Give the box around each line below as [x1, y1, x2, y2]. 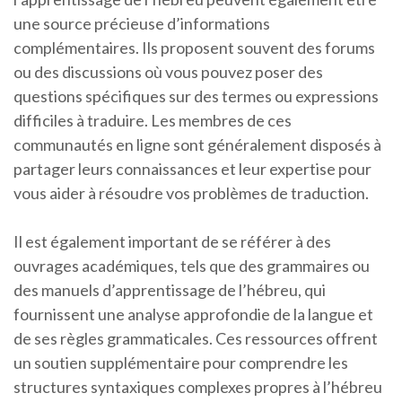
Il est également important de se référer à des [13, 232, 331, 252]
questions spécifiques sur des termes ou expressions [13, 86, 379, 107]
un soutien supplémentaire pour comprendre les [13, 353, 348, 373]
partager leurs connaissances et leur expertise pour [13, 159, 371, 179]
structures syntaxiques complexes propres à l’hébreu [13, 377, 382, 398]
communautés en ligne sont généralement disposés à [13, 135, 381, 155]
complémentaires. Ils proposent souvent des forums [13, 38, 375, 58]
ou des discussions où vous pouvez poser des [13, 62, 323, 83]
